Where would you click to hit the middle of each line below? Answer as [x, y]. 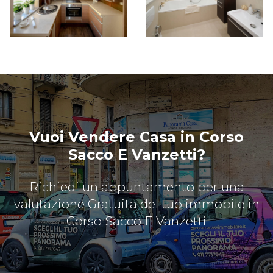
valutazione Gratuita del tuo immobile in [136, 204]
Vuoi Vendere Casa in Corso [136, 136]
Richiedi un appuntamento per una [136, 186]
